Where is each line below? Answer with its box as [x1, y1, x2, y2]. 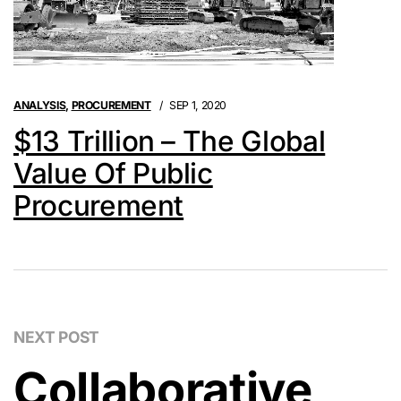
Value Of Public [13, 156, 213, 192]
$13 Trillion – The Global [13, 124, 326, 159]
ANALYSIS [13, 98, 66, 113]
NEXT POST [13, 328, 99, 347]
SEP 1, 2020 [168, 98, 227, 113]
